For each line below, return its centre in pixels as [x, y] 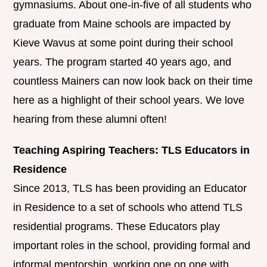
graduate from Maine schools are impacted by [122, 24]
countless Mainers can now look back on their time [133, 81]
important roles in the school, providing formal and [132, 246]
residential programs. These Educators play [117, 227]
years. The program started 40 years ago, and [122, 62]
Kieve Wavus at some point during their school [123, 43]
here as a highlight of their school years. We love [129, 100]
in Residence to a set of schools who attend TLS [128, 208]
